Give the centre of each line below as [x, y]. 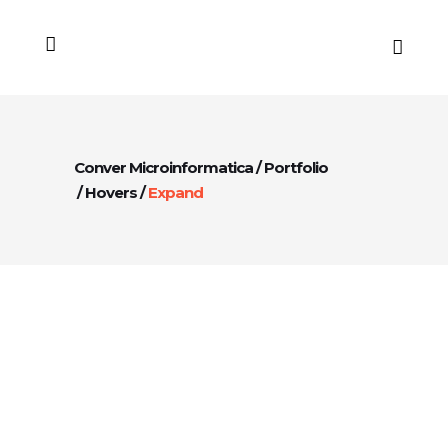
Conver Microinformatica [163, 167]
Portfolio [296, 167]
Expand [175, 192]
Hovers [111, 192]
